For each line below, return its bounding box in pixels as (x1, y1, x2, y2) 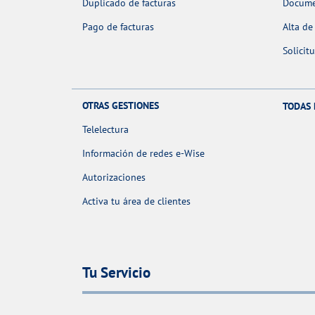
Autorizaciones (82, 171, 146, 184)
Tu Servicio (82, 262, 150, 282)
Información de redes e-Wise (82, 147, 205, 160)
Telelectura (82, 123, 129, 136)
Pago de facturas (82, 20, 154, 34)
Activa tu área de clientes (82, 195, 191, 208)
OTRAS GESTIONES (82, 99, 159, 112)
